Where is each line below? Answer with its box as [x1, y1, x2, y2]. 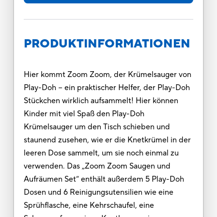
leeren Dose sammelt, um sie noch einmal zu [23, 148, 179, 158]
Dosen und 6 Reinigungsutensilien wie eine [23, 187, 173, 197]
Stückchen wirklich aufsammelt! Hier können [23, 95, 178, 106]
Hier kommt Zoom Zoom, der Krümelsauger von [23, 69, 191, 79]
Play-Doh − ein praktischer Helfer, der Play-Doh [23, 82, 190, 93]
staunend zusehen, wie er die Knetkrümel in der [23, 135, 191, 145]
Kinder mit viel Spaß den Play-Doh [23, 108, 144, 119]
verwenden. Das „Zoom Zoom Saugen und [23, 161, 170, 171]
